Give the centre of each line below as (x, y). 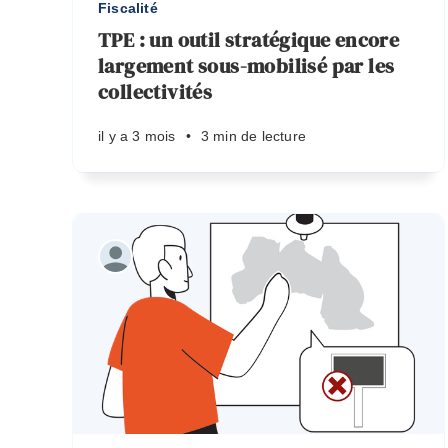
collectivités (155, 92)
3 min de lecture (253, 136)
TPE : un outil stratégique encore (249, 40)
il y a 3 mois (137, 136)
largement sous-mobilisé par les (246, 66)
